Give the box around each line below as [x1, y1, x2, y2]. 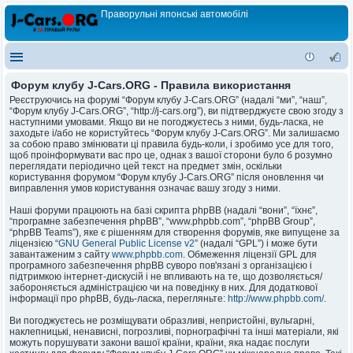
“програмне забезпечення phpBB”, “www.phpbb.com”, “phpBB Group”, [9, 216, 315, 227]
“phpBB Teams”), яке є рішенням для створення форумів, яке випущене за [9, 227, 340, 238]
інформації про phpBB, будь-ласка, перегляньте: [9, 293, 228, 304]
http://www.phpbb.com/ [228, 293, 324, 304]
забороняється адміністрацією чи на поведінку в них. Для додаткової [9, 282, 318, 293]
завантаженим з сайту [9, 249, 112, 260]
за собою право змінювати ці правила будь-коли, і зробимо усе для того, [9, 139, 333, 150]
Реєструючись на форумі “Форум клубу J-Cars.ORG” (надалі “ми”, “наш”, [9, 95, 327, 106]
